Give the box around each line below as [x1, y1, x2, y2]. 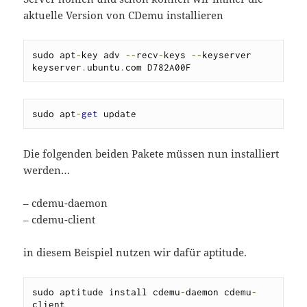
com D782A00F [125, 62, 192, 73]
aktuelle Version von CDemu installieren [23, 8, 224, 23]
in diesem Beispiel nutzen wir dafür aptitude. [23, 245, 247, 260]
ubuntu [87, 62, 121, 73]
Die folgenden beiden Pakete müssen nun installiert [23, 147, 280, 161]
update [98, 108, 137, 120]
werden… [23, 163, 71, 177]
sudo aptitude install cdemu [32, 286, 181, 298]
